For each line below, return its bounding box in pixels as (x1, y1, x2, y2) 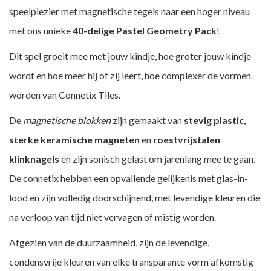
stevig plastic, (184, 114, 246, 126)
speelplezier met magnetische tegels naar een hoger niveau (9, 5, 250, 17)
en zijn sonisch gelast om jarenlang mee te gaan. (59, 153, 255, 165)
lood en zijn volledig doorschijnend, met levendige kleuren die (9, 192, 260, 203)
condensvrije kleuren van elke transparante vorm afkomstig (9, 256, 253, 267)
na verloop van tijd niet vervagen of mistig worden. (9, 211, 218, 223)
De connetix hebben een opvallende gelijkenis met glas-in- (9, 172, 248, 184)
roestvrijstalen (153, 134, 220, 145)
